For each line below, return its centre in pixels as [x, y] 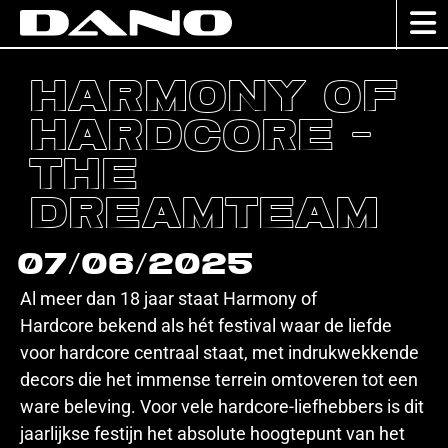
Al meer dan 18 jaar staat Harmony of [168, 298]
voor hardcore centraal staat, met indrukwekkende [219, 352]
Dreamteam [205, 216]
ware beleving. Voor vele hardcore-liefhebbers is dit [222, 406]
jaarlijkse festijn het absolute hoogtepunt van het [212, 433]
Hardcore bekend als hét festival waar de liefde [206, 325]
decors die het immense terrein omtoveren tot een [219, 379]
